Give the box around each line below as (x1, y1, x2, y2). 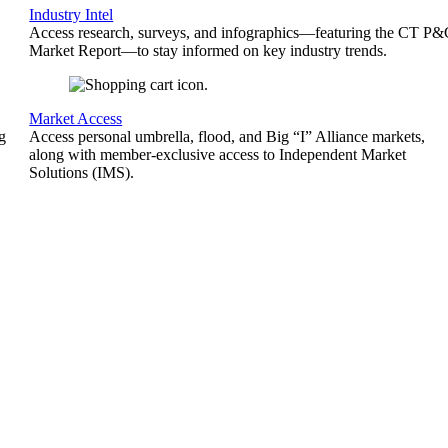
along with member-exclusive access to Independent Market (29, 146, 407, 163)
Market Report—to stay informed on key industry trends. (29, 42, 388, 59)
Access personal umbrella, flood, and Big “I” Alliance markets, (29, 128, 426, 145)
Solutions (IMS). (29, 164, 135, 181)
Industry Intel (29, 6, 114, 23)
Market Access (29, 110, 123, 127)
